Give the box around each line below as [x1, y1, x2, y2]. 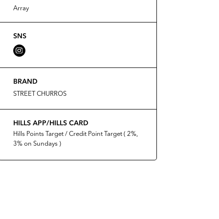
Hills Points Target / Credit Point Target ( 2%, [13, 131, 138, 137]
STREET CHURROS [13, 91, 66, 97]
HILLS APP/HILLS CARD [13, 118, 88, 127]
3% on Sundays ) [13, 141, 61, 147]
